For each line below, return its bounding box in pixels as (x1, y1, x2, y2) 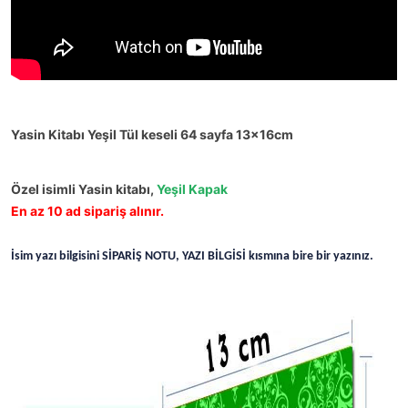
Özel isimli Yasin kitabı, (11, 180, 157, 197)
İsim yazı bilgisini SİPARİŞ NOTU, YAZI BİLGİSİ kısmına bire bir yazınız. (11, 249, 373, 263)
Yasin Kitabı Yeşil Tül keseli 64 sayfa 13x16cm (11, 126, 293, 142)
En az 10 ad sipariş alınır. (11, 202, 164, 219)
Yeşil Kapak (157, 180, 230, 197)
